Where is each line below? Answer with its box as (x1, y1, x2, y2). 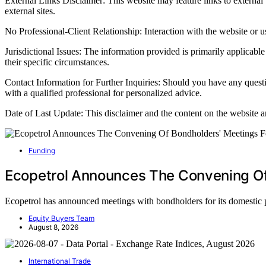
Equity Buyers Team (28, 213, 94, 223)
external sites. (5, 5, 55, 16)
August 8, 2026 (28, 222, 78, 232)
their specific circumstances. (5, 56, 109, 67)
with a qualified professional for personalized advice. (5, 87, 202, 98)
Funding (28, 145, 55, 155)
